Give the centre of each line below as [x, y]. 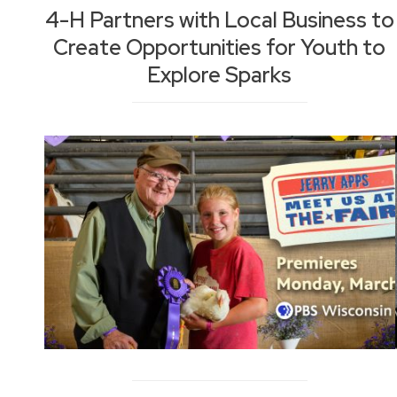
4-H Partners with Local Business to [219, 19]
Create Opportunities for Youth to [220, 47]
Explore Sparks [220, 74]
